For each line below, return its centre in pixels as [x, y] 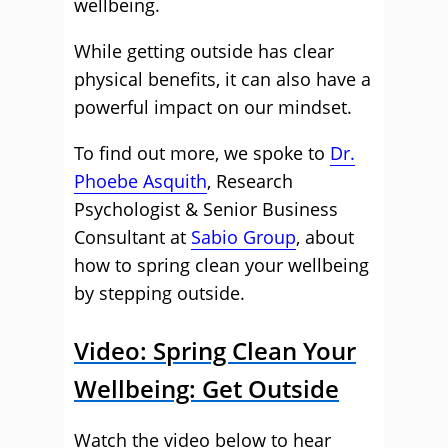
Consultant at [132, 237]
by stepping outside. [159, 293]
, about [325, 237]
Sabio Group [243, 237]
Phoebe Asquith [140, 181]
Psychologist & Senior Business [206, 209]
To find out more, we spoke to [202, 153]
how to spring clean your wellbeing [221, 265]
